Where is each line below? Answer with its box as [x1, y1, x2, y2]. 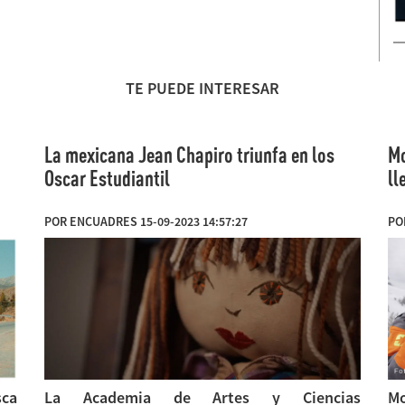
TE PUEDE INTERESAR [126, 78, 279, 99]
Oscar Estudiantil [44, 165, 170, 192]
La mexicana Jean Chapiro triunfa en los [44, 142, 334, 168]
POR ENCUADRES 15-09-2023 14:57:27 [44, 213, 248, 231]
